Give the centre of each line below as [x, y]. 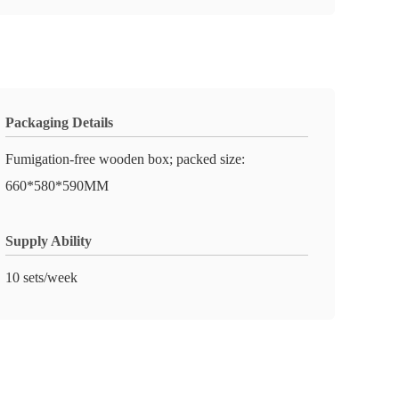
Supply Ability [49, 241]
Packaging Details [59, 122]
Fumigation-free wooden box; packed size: [125, 159]
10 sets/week [41, 277]
